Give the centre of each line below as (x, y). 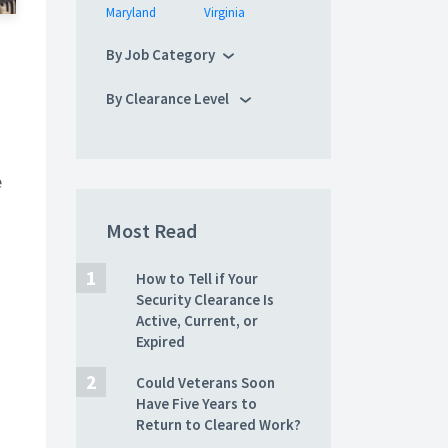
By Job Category (160, 54)
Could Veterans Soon (205, 382)
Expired (160, 341)
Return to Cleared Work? (218, 424)
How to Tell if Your (197, 278)
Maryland (131, 12)
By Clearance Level (169, 98)
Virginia (224, 12)
